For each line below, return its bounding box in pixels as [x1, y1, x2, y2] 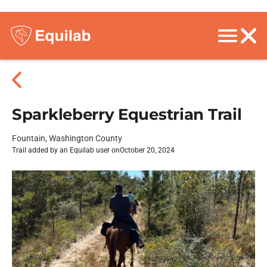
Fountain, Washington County [12, 133, 122, 143]
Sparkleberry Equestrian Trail [12, 105, 242, 124]
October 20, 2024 [120, 146, 175, 154]
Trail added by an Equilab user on [12, 146, 120, 154]
